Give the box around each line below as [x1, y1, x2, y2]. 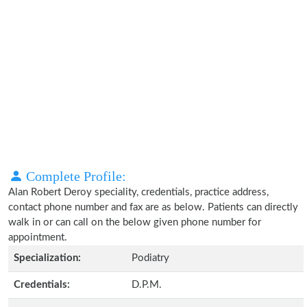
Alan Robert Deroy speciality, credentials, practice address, [8, 187, 269, 197]
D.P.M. [132, 280, 162, 290]
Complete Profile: [23, 169, 126, 184]
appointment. [8, 232, 67, 243]
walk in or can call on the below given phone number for [8, 217, 261, 228]
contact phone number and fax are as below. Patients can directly [8, 202, 298, 212]
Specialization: [14, 253, 81, 263]
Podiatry [132, 253, 169, 263]
